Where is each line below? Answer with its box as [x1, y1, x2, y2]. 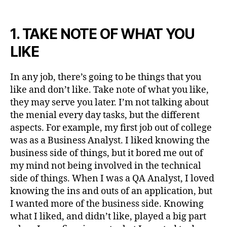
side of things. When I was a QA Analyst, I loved [10, 173, 214, 185]
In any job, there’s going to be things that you [10, 71, 201, 84]
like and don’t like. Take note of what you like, [10, 84, 209, 96]
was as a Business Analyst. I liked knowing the [10, 135, 210, 147]
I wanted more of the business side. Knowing [10, 198, 204, 210]
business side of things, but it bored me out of [10, 147, 203, 160]
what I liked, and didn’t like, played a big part [10, 211, 206, 223]
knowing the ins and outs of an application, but [10, 185, 212, 198]
